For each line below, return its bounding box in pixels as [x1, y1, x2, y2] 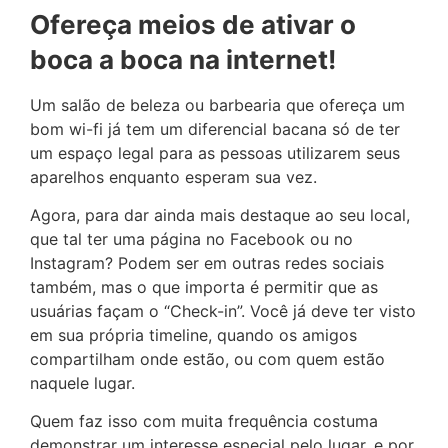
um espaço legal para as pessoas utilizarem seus [30, 142, 400, 163]
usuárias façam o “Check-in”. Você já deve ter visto [30, 300, 416, 321]
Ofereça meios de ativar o [30, 8, 356, 40]
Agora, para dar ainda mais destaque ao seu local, [30, 204, 410, 225]
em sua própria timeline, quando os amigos [30, 324, 357, 345]
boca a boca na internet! [30, 43, 336, 75]
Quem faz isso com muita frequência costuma [30, 411, 378, 432]
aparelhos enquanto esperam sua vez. [30, 166, 317, 187]
